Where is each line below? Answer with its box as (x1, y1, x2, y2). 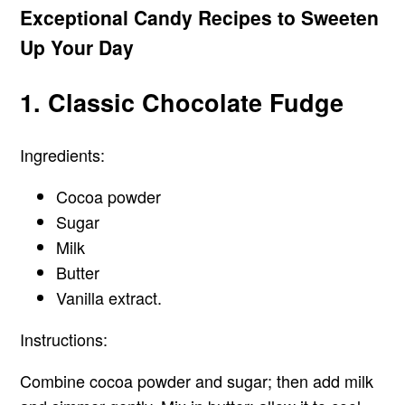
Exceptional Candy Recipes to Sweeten (20, 4, 380, 32)
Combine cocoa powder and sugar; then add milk (20, 369, 374, 393)
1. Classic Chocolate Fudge (20, 84, 344, 119)
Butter (56, 260, 100, 285)
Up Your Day (20, 33, 135, 61)
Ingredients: (20, 143, 106, 167)
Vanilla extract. (56, 286, 163, 310)
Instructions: (20, 327, 108, 352)
